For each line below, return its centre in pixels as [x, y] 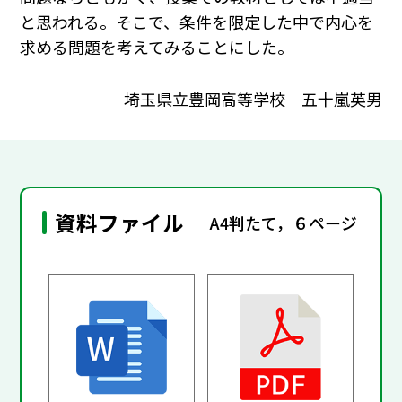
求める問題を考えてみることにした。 [157, 47]
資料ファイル [120, 223]
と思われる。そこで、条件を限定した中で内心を [197, 22]
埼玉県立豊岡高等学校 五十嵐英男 [253, 98]
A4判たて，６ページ [284, 222]
